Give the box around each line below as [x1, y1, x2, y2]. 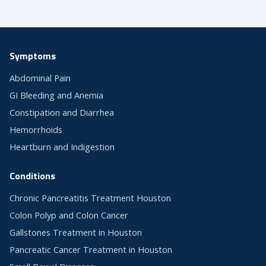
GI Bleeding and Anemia [9, 90, 103, 102]
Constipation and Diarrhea [9, 107, 114, 119]
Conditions [9, 169, 55, 183]
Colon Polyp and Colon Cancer [9, 210, 128, 221]
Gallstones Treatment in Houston [9, 227, 142, 239]
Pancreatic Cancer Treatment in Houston [9, 244, 172, 256]
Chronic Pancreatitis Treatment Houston [9, 192, 171, 204]
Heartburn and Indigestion [9, 141, 115, 153]
